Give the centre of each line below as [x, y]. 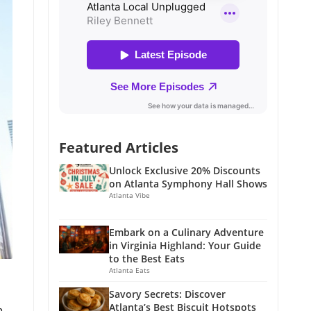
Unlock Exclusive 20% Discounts [185, 170]
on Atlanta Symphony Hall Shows [188, 183]
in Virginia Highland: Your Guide [185, 245]
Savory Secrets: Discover [167, 294]
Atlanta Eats [129, 270]
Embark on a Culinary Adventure [186, 232]
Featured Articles [119, 147]
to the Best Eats [147, 258]
